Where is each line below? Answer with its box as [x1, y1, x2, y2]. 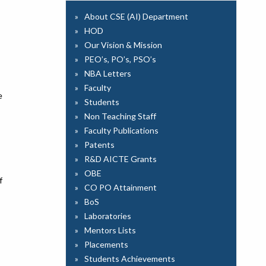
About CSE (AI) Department [84, 11, 189, 21]
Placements [84, 239, 129, 249]
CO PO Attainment [84, 182, 157, 192]
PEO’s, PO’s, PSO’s [84, 54, 157, 64]
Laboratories [84, 211, 132, 221]
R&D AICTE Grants [84, 154, 157, 164]
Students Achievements [84, 254, 176, 264]
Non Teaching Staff [84, 111, 157, 121]
